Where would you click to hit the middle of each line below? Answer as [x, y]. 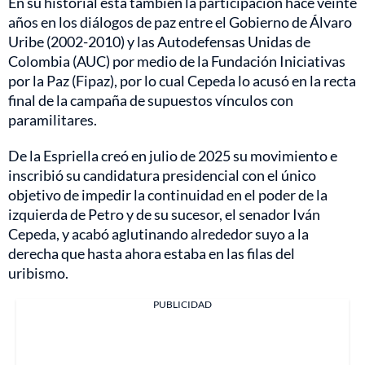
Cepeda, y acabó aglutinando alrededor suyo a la [158, 233]
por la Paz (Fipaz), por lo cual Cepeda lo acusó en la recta [182, 80]
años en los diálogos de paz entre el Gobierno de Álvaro [180, 22]
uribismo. [38, 273]
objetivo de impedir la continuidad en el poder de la [168, 194]
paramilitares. [53, 119]
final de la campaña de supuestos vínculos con [151, 100]
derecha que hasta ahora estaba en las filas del [152, 253]
